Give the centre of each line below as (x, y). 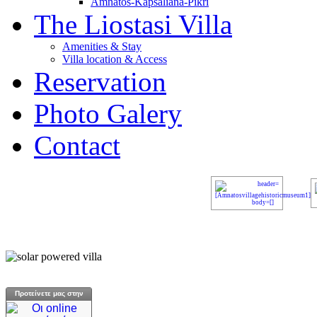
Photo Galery (108, 114)
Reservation (100, 82)
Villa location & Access (115, 59)
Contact (77, 145)
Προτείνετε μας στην (49, 293)
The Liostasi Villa (133, 24)
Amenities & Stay (102, 46)
